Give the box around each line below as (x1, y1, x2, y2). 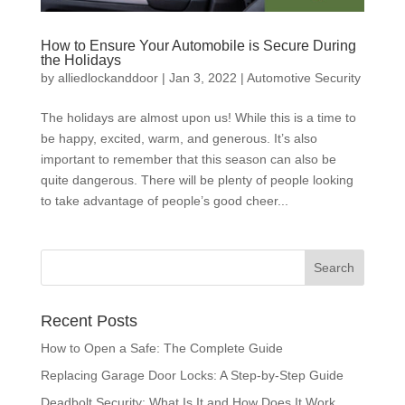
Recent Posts (40, 312, 137, 330)
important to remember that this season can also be (40, 152, 336, 166)
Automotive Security (246, 71, 361, 85)
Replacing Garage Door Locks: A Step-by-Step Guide (40, 368, 344, 382)
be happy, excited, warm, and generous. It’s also (40, 131, 317, 146)
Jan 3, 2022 (168, 71, 237, 85)
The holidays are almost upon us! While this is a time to (40, 110, 356, 125)
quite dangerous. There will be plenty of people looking (40, 173, 353, 187)
